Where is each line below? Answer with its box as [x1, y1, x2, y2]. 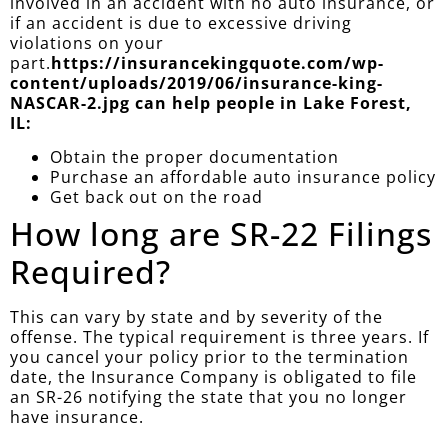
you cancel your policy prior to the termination [10, 346, 409, 369]
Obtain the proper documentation [50, 146, 339, 169]
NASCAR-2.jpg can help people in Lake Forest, [10, 91, 412, 114]
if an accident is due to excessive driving [10, 11, 352, 34]
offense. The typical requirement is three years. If [10, 326, 429, 349]
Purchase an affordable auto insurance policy [50, 166, 436, 189]
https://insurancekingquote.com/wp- [51, 51, 384, 74]
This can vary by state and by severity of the [10, 306, 383, 329]
